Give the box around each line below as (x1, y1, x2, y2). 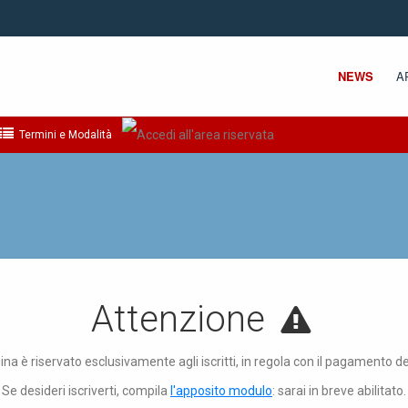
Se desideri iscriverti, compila (2, 383, 170, 398)
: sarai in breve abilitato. (272, 383, 406, 398)
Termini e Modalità (16, 128, 112, 141)
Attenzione (91, 298, 275, 341)
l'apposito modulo (170, 383, 272, 398)
